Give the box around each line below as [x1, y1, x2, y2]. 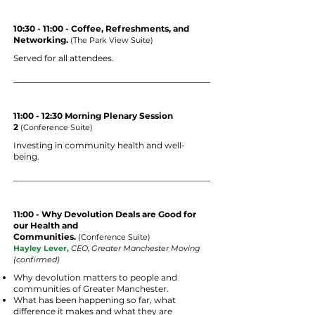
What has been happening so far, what [13, 295, 176, 305]
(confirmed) [13, 255, 60, 264]
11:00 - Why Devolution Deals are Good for [13, 209, 196, 219]
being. [13, 151, 39, 162]
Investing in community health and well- [13, 140, 185, 150]
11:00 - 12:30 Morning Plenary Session [13, 110, 173, 121]
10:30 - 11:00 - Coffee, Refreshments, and [13, 23, 189, 34]
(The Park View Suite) [70, 35, 155, 45]
